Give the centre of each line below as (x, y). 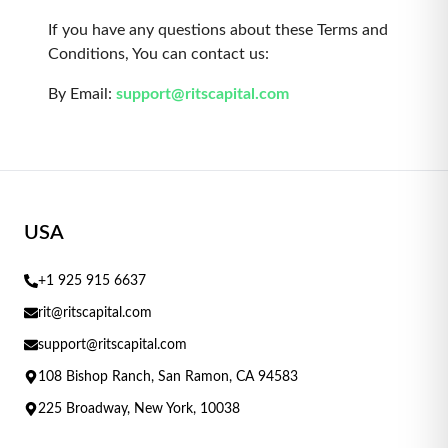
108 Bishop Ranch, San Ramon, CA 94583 (168, 377)
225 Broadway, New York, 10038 (139, 409)
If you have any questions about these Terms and (218, 30)
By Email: (80, 94)
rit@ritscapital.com (95, 313)
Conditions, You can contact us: (158, 54)
